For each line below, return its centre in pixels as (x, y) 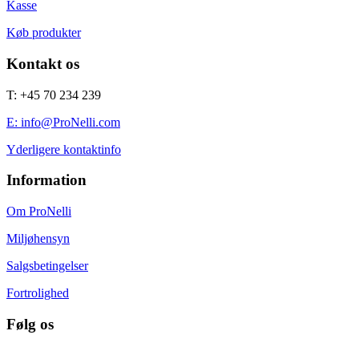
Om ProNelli (39, 212)
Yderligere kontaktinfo (64, 149)
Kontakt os (43, 63)
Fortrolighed (38, 293)
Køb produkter (44, 33)
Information (46, 180)
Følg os (30, 324)
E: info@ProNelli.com (63, 122)
